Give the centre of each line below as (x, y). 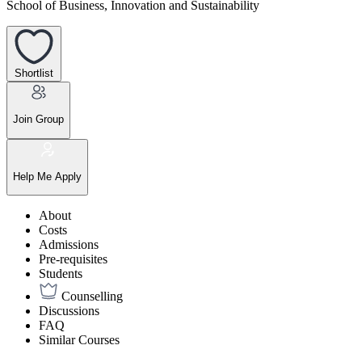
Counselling (92, 297)
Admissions (69, 245)
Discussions (69, 311)
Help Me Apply (47, 176)
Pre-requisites (73, 259)
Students (61, 274)
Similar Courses (79, 340)
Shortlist (34, 73)
